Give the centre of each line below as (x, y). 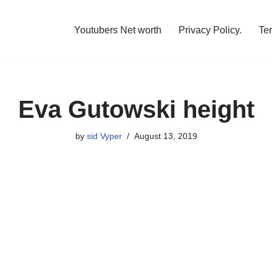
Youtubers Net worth (118, 30)
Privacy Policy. (210, 30)
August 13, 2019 (165, 136)
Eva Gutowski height (136, 109)
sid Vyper (104, 136)
